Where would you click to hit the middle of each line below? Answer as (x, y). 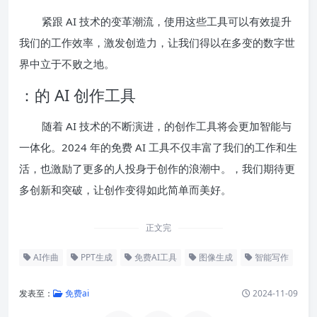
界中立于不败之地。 (67, 64)
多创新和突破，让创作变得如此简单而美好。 (125, 190)
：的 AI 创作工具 (77, 95)
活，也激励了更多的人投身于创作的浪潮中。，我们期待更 (157, 169)
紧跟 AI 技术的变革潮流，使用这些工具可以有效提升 (167, 22)
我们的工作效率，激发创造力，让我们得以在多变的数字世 (157, 43)
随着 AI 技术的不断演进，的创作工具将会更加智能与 (167, 126)
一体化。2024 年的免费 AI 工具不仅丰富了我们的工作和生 (158, 148)
